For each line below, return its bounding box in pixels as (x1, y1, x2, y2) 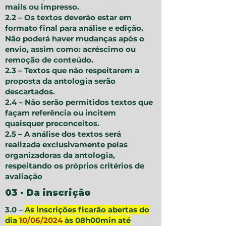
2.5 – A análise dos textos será (5, 129, 121, 139)
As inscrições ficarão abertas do (25, 205, 149, 215)
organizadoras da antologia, (5, 150, 115, 160)
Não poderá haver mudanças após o (5, 34, 144, 44)
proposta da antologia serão (5, 76, 116, 86)
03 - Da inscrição (5, 187, 91, 199)
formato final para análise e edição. (5, 23, 143, 33)
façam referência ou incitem (5, 108, 116, 118)
